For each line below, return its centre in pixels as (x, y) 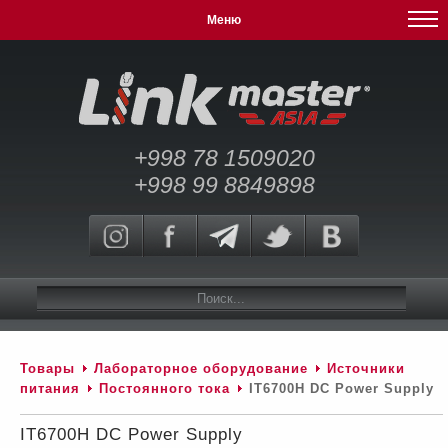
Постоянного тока (164, 388)
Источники (366, 368)
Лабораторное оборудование (201, 368)
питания (50, 388)
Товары (47, 368)
